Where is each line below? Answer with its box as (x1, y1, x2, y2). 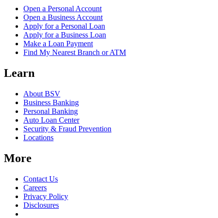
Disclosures (23, 200, 59, 209)
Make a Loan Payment (23, 39, 93, 48)
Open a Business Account (23, 13, 103, 21)
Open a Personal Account (23, 4, 102, 13)
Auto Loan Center (23, 115, 79, 124)
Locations (23, 133, 54, 142)
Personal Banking (23, 107, 78, 115)
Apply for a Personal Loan (23, 21, 105, 30)
